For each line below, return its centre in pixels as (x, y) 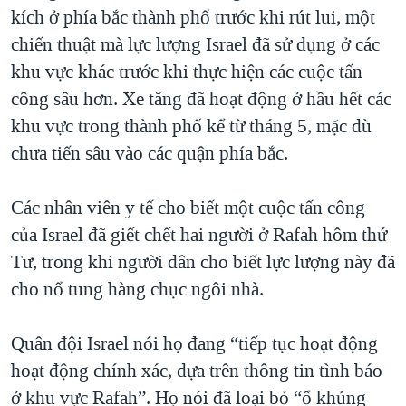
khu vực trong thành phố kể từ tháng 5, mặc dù (191, 126)
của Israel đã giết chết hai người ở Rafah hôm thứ (199, 235)
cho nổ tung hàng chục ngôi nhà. (137, 290)
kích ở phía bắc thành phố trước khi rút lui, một (193, 18)
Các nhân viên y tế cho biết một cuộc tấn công (188, 208)
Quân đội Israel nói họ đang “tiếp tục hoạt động (194, 344)
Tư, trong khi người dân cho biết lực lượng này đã (203, 262)
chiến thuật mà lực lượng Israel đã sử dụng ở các (195, 45)
